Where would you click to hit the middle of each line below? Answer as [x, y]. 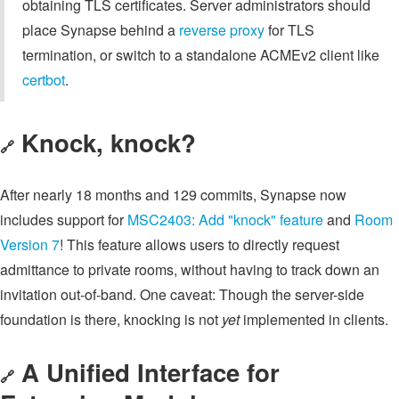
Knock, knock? [109, 142]
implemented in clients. [314, 319]
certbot [44, 80]
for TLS [289, 30]
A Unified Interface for [151, 372]
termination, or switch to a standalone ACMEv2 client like [201, 55]
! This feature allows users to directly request [199, 244]
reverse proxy [222, 30]
